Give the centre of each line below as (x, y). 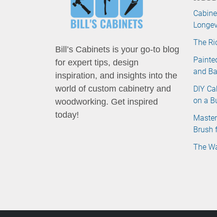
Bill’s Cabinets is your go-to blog (117, 49)
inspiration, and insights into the (116, 75)
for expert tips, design (97, 62)
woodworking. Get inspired (107, 101)
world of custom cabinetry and (113, 88)
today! (67, 115)
